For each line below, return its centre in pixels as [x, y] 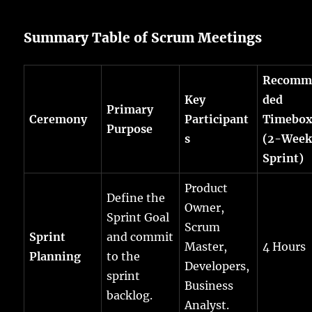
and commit [140, 237]
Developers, [217, 266]
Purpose [130, 129]
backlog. [130, 296]
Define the [136, 198]
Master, [206, 247]
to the [124, 257]
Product [206, 188]
